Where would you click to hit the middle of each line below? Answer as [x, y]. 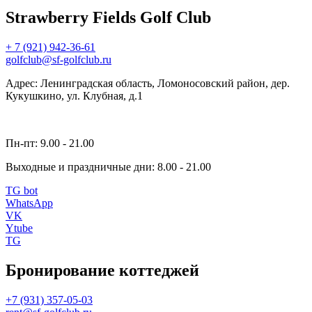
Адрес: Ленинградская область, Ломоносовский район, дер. [148, 83]
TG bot [22, 190]
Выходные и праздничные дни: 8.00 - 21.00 [108, 166]
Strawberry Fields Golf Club [108, 17]
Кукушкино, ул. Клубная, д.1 [74, 95]
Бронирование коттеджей [102, 270]
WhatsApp [29, 203]
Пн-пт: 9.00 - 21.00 [50, 143]
